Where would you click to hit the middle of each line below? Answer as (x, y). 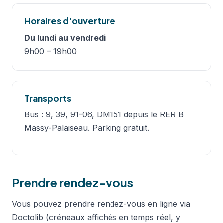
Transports (48, 98)
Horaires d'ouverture (70, 21)
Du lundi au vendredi (65, 38)
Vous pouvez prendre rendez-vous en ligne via (101, 204)
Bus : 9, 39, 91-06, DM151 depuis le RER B (104, 115)
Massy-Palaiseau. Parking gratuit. (87, 128)
